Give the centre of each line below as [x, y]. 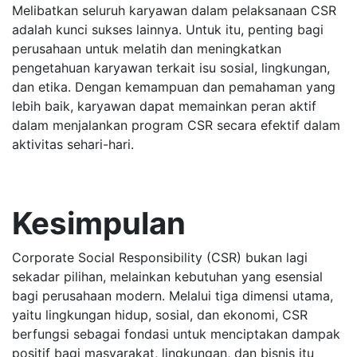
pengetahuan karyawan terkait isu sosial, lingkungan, [171, 68]
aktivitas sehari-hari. [73, 144]
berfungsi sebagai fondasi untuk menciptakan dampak [176, 334]
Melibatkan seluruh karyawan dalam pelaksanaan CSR [174, 10]
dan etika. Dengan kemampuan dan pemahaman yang [174, 87]
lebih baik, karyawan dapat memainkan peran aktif [164, 106]
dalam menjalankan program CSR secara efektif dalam [176, 125]
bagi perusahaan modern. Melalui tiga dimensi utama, [173, 296]
